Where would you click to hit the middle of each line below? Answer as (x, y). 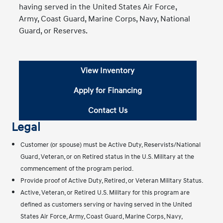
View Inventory (108, 70)
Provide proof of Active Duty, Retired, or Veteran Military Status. (112, 180)
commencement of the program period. (77, 168)
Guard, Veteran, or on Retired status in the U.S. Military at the (108, 157)
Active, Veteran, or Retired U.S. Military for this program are (105, 192)
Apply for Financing (108, 90)
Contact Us (108, 110)
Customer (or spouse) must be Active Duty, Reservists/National (111, 145)
